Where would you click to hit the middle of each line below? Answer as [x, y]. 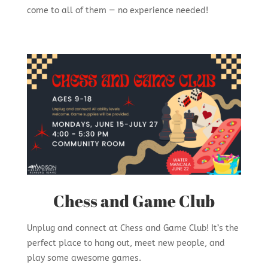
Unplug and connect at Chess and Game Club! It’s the [133, 228]
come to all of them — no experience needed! [117, 11]
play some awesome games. [84, 258]
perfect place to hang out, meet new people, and [126, 243]
